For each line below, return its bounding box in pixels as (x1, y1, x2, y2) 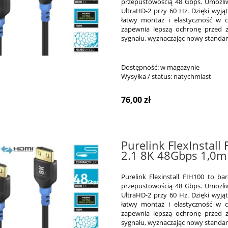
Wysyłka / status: (121, 72, 172, 81)
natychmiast (173, 72, 211, 81)
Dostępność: (121, 63, 159, 72)
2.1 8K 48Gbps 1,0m (121, 148, 226, 163)
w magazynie (160, 63, 199, 72)
